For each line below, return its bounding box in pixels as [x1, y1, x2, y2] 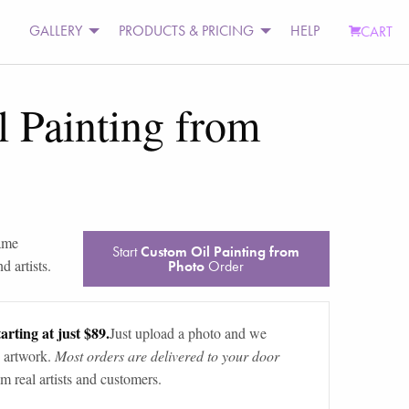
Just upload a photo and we [109, 322, 267, 342]
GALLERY [29, 21, 83, 41]
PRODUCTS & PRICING [119, 21, 255, 41]
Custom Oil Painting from [141, 241, 300, 261]
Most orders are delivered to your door [54, 345, 279, 365]
